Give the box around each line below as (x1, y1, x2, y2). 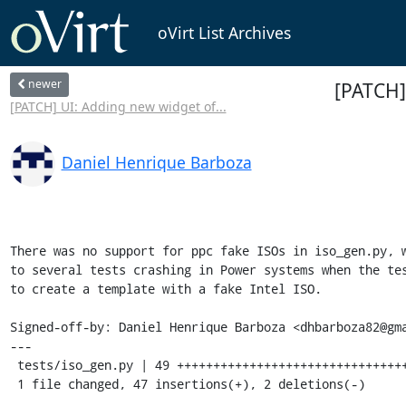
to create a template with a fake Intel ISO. (9, 279, 322, 297)
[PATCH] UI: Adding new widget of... (9, 97, 227, 115)
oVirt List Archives (157, 22, 291, 44)
